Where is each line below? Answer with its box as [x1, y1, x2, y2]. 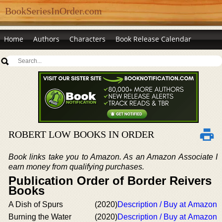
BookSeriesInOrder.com [5, 5, 102, 16]
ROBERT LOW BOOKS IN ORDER [8, 129, 154, 140]
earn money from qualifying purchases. [8, 163, 144, 171]
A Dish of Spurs [8, 200, 63, 209]
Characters [69, 34, 106, 44]
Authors [33, 34, 59, 44]
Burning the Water [8, 213, 71, 221]
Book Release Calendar [115, 34, 191, 44]
